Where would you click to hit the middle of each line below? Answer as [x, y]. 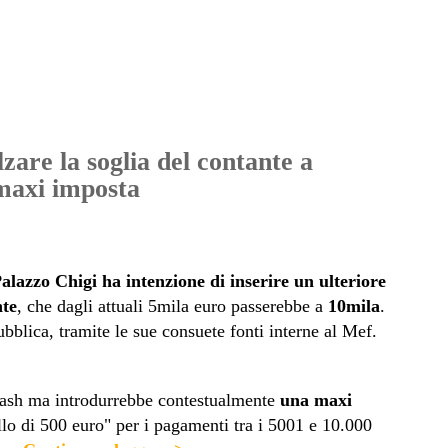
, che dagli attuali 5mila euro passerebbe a [172, 306]
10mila [353, 306]
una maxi [315, 400]
